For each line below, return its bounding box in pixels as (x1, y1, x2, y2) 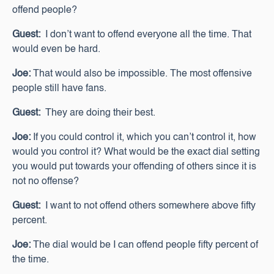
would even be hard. (12, 45, 100, 54)
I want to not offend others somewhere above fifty (40, 201, 256, 211)
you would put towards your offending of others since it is (12, 162, 256, 172)
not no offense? (12, 177, 79, 187)
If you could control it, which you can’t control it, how (31, 133, 256, 143)
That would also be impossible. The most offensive (31, 69, 252, 79)
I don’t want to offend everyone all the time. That (40, 30, 251, 40)
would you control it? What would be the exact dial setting (12, 147, 260, 157)
